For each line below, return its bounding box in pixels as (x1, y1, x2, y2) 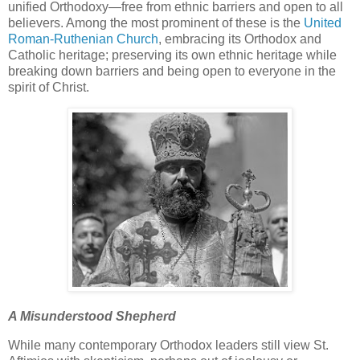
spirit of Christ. (8, 80, 92, 94)
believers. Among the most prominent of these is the (8, 15, 304, 30)
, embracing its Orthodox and (158, 31, 321, 46)
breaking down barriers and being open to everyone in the (8, 63, 336, 78)
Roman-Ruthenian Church (8, 31, 158, 46)
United (304, 15, 342, 30)
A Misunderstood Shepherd (8, 309, 176, 324)
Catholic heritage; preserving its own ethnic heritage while (8, 47, 337, 62)
